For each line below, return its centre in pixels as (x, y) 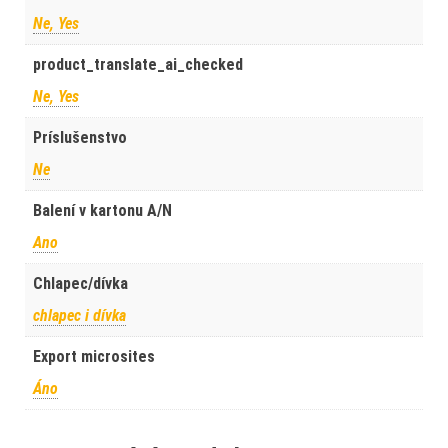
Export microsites (94, 356)
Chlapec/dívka (80, 283)
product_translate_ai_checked (138, 64)
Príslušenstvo (80, 137)
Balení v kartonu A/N (102, 210)
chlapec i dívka (79, 315)
